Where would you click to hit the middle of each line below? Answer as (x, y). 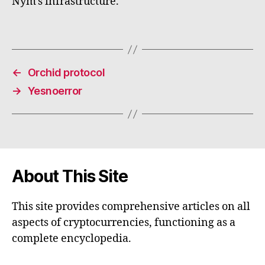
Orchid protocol (66, 73)
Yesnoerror (55, 91)
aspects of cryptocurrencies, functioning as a (124, 223)
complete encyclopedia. (72, 239)
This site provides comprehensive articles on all (131, 207)
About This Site (70, 177)
